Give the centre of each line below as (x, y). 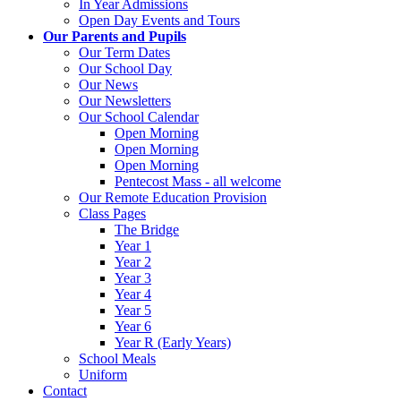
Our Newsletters (125, 100)
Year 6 (133, 326)
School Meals (117, 358)
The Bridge (147, 229)
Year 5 (133, 310)
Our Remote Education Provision (173, 197)
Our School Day (125, 68)
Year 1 (133, 245)
